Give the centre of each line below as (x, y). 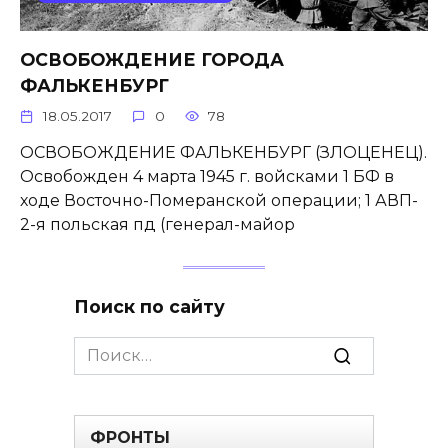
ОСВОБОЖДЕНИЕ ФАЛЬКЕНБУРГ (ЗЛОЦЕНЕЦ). (223, 153)
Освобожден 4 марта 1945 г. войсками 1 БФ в (207, 177)
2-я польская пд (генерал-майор (157, 225)
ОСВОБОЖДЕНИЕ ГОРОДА (152, 60)
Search (101, 348)
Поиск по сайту (149, 306)
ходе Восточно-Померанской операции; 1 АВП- (219, 201)
